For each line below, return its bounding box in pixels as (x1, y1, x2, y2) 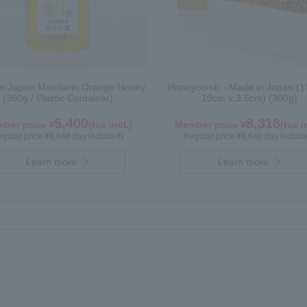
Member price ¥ (175, 119, 246, 130)
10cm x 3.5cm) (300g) (201, 93, 297, 103)
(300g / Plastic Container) (2, 93, 113, 103)
